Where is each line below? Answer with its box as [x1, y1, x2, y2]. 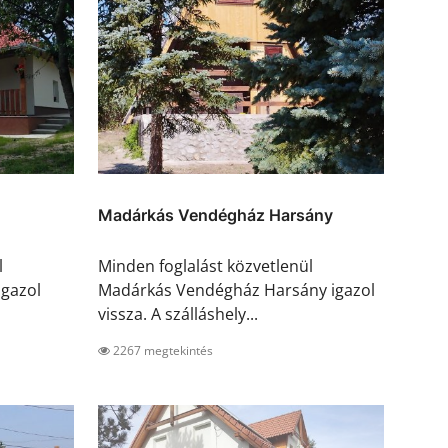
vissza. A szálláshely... [98, 303, 258, 326]
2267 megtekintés [110, 342, 213, 360]
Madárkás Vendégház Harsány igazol [98, 279, 375, 302]
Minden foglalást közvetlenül [98, 255, 313, 278]
